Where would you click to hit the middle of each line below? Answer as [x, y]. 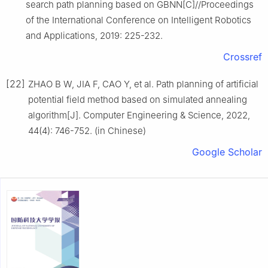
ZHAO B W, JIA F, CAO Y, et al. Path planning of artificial [143, 84]
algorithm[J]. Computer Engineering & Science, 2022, [139, 115]
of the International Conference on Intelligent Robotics [138, 20]
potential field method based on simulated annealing [138, 99]
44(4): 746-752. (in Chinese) [87, 130]
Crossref [243, 57]
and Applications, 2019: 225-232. [94, 35]
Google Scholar [227, 152]
